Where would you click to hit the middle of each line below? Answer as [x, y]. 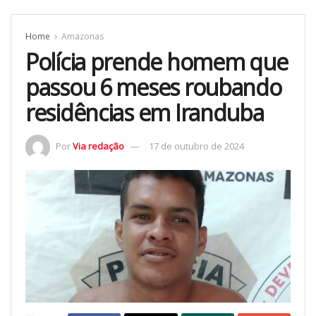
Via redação [98, 146]
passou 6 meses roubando [153, 87]
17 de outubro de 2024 [196, 146]
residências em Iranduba [145, 113]
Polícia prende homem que [157, 62]
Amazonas [83, 37]
